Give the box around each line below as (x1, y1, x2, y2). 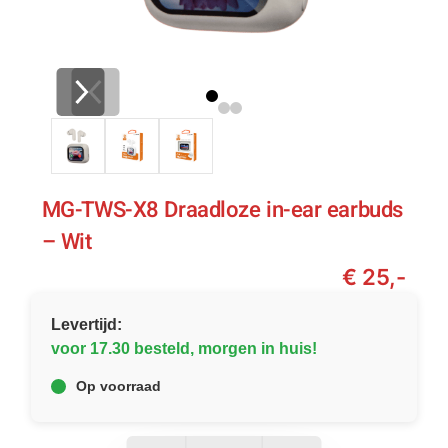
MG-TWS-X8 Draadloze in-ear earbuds (41, 194, 403, 227)
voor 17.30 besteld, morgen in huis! (50, 340, 317, 358)
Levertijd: (50, 316, 122, 334)
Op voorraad (75, 378, 161, 395)
